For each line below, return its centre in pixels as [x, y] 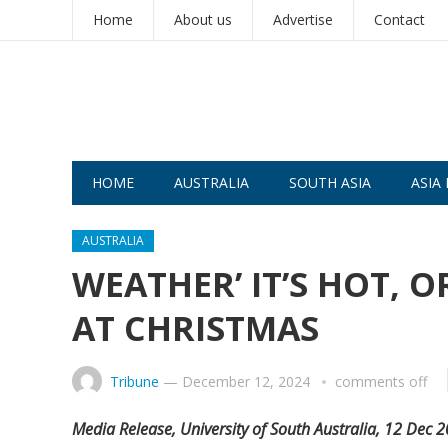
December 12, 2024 [246, 381]
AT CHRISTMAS [195, 328]
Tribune [134, 381]
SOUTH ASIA [330, 182]
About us [203, 19]
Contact [399, 19]
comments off [381, 381]
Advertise [303, 19]
